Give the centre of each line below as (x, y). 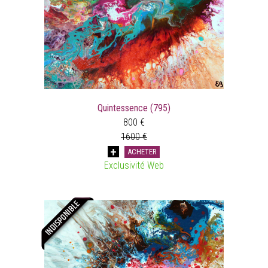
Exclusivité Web (134, 165)
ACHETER (142, 151)
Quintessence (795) (134, 108)
